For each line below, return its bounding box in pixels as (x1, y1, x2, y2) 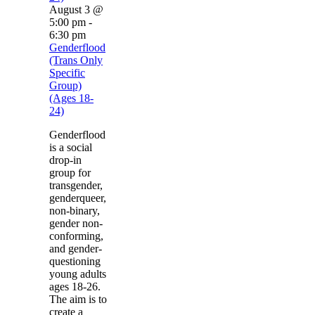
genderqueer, (49, 192, 106, 205)
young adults (49, 268, 106, 281)
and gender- (49, 243, 102, 255)
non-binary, (49, 205, 100, 217)
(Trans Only (49, 54, 103, 67)
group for (49, 167, 91, 179)
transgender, (49, 179, 103, 192)
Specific (49, 67, 85, 79)
